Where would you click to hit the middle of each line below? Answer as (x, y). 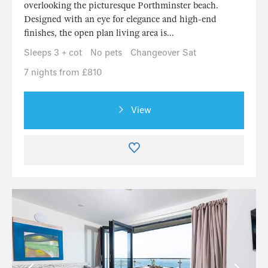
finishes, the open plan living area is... (99, 33)
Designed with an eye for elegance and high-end (120, 19)
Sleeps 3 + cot (53, 53)
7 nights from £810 (63, 73)
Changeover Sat (163, 53)
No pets (106, 53)
